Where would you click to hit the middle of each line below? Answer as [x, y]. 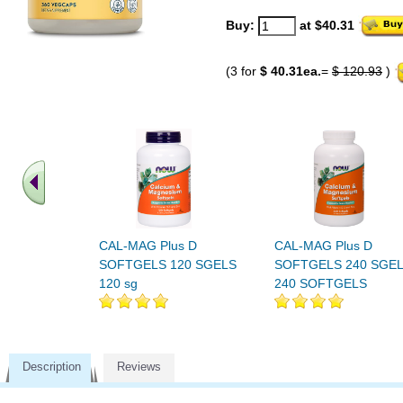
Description [52, 367]
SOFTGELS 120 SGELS [168, 264]
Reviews [139, 367]
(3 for [243, 72]
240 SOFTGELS [321, 283]
